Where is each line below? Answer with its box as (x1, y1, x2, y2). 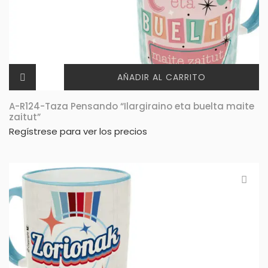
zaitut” (9, 111, 41, 124)
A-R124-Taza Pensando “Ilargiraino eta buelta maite (9, 100, 254, 113)
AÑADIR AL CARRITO (117, 71, 206, 84)
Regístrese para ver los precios (9, 125, 147, 138)
